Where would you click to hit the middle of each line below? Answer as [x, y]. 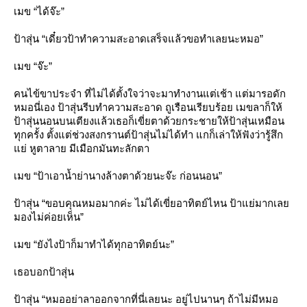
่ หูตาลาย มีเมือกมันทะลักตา [82, 148]
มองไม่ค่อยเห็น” [49, 217]
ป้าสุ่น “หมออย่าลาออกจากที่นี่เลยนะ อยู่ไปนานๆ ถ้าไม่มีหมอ [146, 299]
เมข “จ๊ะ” [33, 66]
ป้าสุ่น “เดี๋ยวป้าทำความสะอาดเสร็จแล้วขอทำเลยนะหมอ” [138, 39]
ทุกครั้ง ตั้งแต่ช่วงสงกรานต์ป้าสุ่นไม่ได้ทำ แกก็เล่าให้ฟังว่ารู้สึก [148, 135]
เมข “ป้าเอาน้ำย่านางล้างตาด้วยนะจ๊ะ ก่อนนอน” [118, 176]
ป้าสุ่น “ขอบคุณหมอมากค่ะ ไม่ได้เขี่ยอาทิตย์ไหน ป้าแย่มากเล [151, 203]
